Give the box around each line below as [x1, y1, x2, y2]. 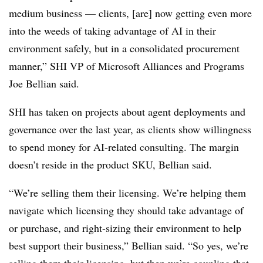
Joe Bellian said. [9, 76, 79, 90]
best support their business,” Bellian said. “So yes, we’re [9, 238, 248, 252]
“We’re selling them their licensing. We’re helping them [9, 186, 246, 200]
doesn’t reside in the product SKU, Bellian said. [9, 157, 212, 171]
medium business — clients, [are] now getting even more [9, 6, 252, 20]
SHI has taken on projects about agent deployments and [9, 104, 245, 119]
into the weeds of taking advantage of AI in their [9, 23, 216, 38]
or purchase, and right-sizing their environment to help [9, 221, 241, 235]
